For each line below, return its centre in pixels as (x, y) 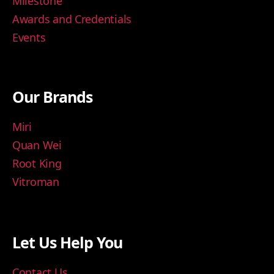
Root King (37, 164)
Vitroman (36, 182)
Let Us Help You (68, 243)
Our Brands (52, 97)
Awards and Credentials (72, 19)
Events (29, 38)
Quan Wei (37, 145)
